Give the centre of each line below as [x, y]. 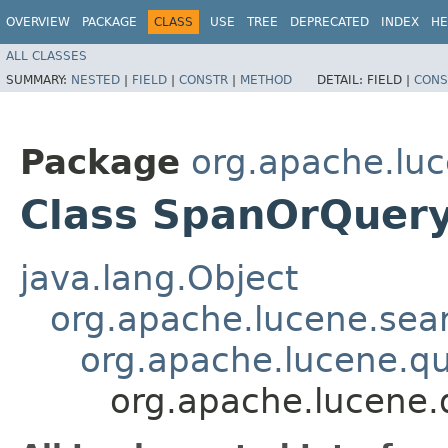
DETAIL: [342, 79]
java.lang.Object [159, 277]
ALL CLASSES [46, 55]
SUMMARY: [38, 79]
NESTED [95, 79]
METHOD [266, 79]
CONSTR [203, 79]
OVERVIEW [38, 22]
